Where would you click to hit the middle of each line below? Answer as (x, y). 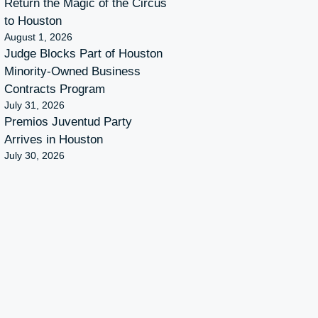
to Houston (33, 21)
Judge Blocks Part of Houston (83, 54)
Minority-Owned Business (72, 72)
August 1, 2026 (38, 37)
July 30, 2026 (34, 156)
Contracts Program (55, 89)
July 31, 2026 (34, 105)
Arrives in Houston (54, 140)
